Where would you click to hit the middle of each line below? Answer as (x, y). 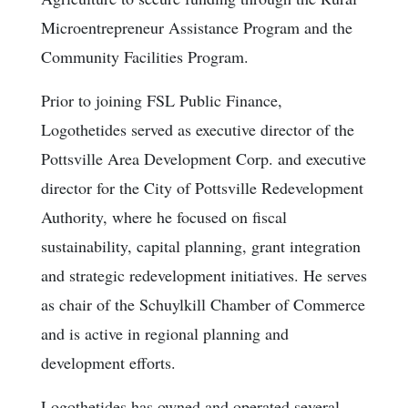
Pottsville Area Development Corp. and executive (204, 158)
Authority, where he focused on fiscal (164, 216)
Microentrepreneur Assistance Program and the (197, 27)
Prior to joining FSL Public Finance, (162, 100)
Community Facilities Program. (145, 56)
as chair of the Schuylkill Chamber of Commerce (203, 304)
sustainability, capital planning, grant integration (201, 245)
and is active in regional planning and (165, 333)
